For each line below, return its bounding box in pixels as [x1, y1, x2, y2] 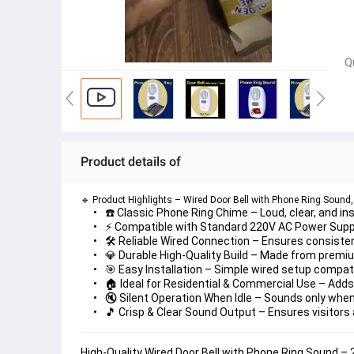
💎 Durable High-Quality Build [105, 249, 248, 262]
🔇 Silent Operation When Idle [105, 292, 252, 304]
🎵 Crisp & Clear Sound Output [105, 306, 256, 318]
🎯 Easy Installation [105, 263, 202, 276]
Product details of [81, 154, 181, 169]
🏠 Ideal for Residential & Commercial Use [105, 277, 316, 290]
